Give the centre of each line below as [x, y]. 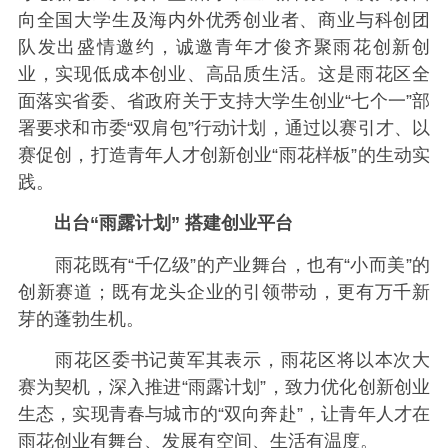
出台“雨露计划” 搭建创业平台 [155, 223]
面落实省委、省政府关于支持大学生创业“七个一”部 [224, 100]
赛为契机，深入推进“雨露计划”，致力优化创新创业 [224, 387]
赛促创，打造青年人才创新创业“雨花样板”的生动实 [224, 154]
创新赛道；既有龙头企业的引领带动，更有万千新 [224, 291]
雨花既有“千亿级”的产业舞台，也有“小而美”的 [224, 264]
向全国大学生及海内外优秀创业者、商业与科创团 [224, 19]
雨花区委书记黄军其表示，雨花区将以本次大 [224, 360]
